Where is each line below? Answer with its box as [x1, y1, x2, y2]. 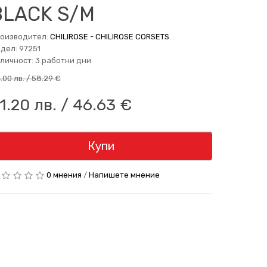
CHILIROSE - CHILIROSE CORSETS [49, 32, 169, 41]
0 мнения [46, 170, 82, 179]
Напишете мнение [88, 170, 160, 179]
